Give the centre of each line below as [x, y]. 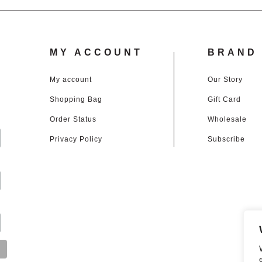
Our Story [225, 80]
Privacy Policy [76, 139]
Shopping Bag [76, 100]
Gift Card [225, 100]
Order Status [73, 120]
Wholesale [227, 120]
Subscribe [227, 139]
